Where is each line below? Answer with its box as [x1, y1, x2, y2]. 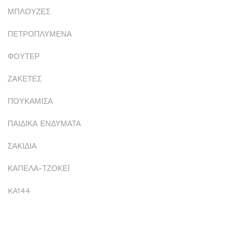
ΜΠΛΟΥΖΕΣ [8, 7, 50, 17]
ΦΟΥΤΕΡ [8, 52, 40, 62]
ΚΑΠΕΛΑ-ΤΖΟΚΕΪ [8, 164, 70, 174]
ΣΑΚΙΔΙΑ [8, 141, 37, 151]
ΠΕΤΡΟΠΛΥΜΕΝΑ [8, 30, 72, 39]
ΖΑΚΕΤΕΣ [8, 74, 42, 84]
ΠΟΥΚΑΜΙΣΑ [8, 97, 53, 106]
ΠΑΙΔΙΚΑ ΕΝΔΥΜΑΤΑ [8, 119, 81, 129]
